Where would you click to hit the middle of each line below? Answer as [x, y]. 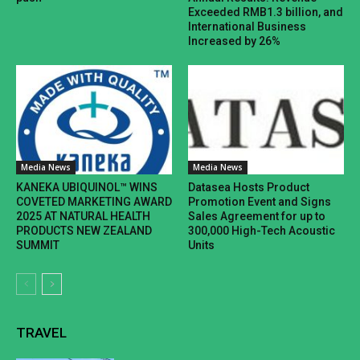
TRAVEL [41, 333]
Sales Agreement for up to [257, 217]
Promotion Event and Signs [260, 202]
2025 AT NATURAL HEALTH [83, 217]
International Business [247, 27]
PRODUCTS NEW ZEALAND [84, 231]
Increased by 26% [234, 41]
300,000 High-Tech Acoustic [262, 231]
